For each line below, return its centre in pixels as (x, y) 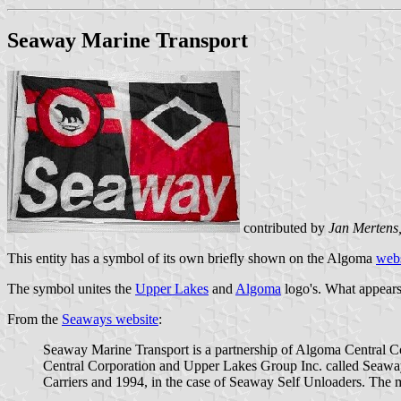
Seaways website (110, 319)
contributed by (284, 227)
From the (34, 319)
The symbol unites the (71, 288)
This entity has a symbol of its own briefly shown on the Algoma (192, 258)
